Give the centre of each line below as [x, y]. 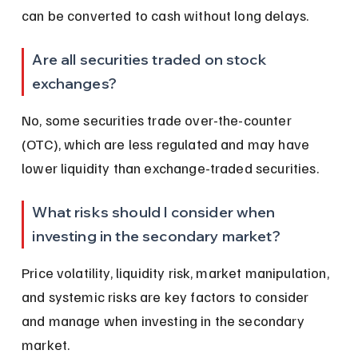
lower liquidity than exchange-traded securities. [170, 167]
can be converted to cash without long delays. [165, 15]
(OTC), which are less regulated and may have [167, 143]
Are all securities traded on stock [151, 59]
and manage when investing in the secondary [165, 320]
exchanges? [74, 83]
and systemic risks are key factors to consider [167, 296]
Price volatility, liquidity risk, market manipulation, [177, 272]
